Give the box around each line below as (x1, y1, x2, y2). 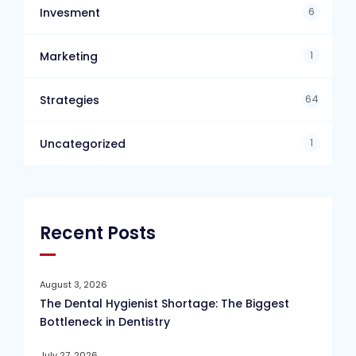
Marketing (40, 48, 98, 65)
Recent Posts (40, 221, 156, 246)
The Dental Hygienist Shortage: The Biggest (40, 296, 289, 312)
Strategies (40, 92, 99, 109)
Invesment (40, 5, 100, 21)
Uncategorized (40, 136, 126, 153)
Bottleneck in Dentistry (40, 314, 170, 331)
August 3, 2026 (40, 278, 107, 292)
